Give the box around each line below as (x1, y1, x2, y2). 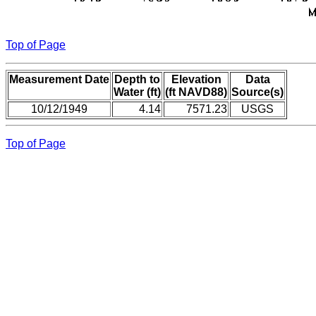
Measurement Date (9, 73, 109, 85)
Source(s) (231, 85, 284, 98)
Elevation (171, 73, 221, 85)
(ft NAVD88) (165, 85, 227, 98)
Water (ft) (114, 85, 161, 98)
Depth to (114, 73, 160, 85)
